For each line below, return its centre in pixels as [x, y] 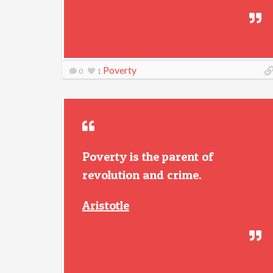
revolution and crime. [142, 175]
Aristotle [106, 205]
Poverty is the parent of [148, 157]
